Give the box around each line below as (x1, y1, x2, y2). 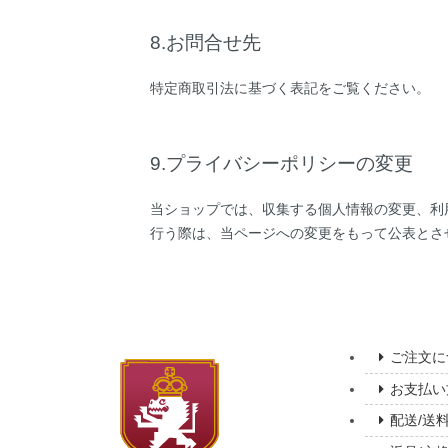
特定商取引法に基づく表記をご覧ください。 (150, 79, 430, 96)
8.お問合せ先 (150, 31, 261, 53)
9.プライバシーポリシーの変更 (150, 152, 413, 174)
